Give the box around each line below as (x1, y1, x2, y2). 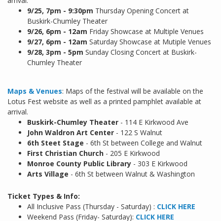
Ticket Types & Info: (7, 191, 80, 201)
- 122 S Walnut (114, 128, 162, 138)
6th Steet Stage (27, 138, 86, 148)
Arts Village (27, 169, 69, 179)
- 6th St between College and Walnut (86, 138, 202, 148)
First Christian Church (27, 148, 104, 158)
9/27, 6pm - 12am (27, 37, 89, 47)
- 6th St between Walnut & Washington (69, 169, 195, 179)
